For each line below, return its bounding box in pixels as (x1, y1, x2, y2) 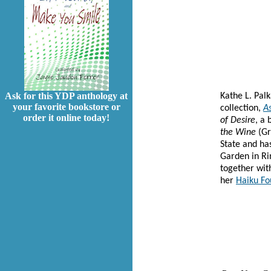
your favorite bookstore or (12, 102, 120, 113)
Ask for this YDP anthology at (5, 91, 128, 102)
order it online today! (23, 113, 109, 123)
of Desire (220, 116, 255, 125)
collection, (220, 103, 263, 113)
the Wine (220, 128, 256, 137)
